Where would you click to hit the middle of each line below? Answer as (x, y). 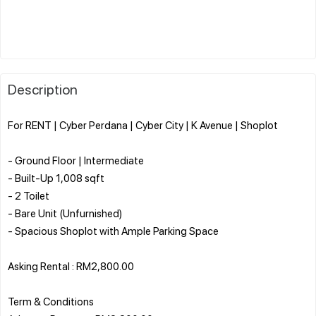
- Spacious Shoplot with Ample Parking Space (113, 230)
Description (43, 89)
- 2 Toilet (29, 195)
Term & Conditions (51, 301)
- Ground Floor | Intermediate (76, 160)
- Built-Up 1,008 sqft (56, 177)
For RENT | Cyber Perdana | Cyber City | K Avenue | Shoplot (143, 124)
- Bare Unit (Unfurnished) (65, 213)
